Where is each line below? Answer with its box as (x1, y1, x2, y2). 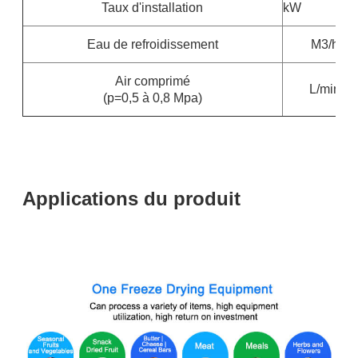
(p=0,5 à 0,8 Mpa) (102, 90, 202, 105)
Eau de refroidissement (86, 37, 218, 51)
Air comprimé (114, 74, 190, 88)
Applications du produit (22, 187, 241, 209)
